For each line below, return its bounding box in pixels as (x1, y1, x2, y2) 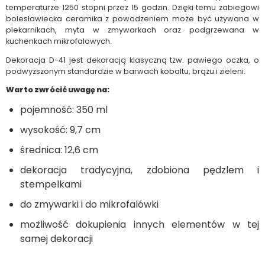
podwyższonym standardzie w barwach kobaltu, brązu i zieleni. (6, 66, 245, 76)
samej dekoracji (20, 232, 93, 246)
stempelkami (20, 177, 82, 192)
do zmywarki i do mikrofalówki (20, 198, 159, 212)
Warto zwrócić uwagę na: (6, 85, 109, 95)
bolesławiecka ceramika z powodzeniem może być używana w (6, 13, 259, 24)
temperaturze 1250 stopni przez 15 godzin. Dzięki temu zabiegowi (6, 2, 259, 12)
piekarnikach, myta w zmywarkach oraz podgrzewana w (6, 24, 259, 35)
